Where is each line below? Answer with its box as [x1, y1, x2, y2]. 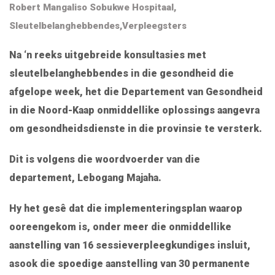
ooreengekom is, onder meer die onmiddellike [9, 221, 231, 233]
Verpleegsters [122, 20, 187, 32]
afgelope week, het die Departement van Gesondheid [9, 86, 263, 98]
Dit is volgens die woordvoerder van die [9, 153, 200, 166]
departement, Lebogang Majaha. [9, 172, 161, 184]
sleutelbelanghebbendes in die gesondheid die [9, 68, 234, 80]
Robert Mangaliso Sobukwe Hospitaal [9, 2, 174, 14]
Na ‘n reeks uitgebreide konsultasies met [9, 49, 206, 61]
